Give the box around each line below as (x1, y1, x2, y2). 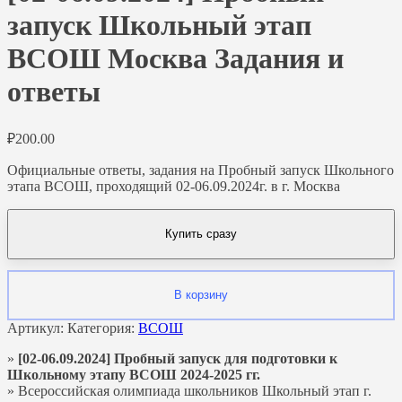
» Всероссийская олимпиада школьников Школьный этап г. (7, 382, 371, 398)
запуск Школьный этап (7, 9, 311, 42)
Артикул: (7, 319, 67, 336)
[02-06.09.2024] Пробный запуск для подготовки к (14, 350, 337, 366)
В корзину (174, 288, 228, 302)
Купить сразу (165, 227, 237, 241)
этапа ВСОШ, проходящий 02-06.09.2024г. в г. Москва (7, 178, 340, 194)
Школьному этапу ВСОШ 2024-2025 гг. (7, 366, 260, 382)
